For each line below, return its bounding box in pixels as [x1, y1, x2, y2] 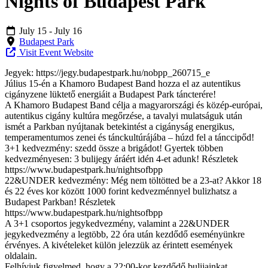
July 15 [19, 25, 47, 36]
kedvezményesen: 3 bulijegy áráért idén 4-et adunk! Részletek [5, 153, 238, 164]
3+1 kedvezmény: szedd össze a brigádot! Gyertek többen [5, 142, 223, 153]
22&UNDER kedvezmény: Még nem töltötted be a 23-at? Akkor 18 [5, 175, 261, 185]
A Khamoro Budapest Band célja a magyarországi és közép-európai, [5, 99, 263, 110]
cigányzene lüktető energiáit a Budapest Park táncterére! [5, 89, 216, 99]
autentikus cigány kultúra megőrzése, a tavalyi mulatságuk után [5, 110, 242, 121]
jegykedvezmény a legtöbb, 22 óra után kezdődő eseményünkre [5, 229, 245, 239]
